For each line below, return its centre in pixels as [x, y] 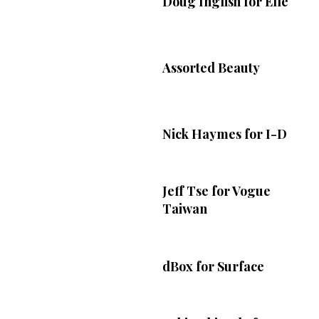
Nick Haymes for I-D [224, 134]
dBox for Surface [213, 266]
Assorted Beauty [211, 67]
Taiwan [184, 209]
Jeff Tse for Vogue [216, 191]
